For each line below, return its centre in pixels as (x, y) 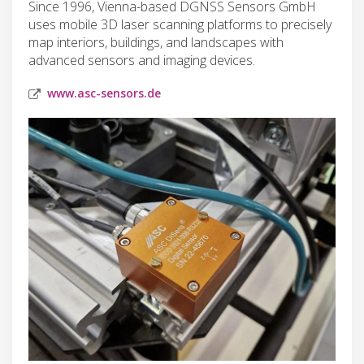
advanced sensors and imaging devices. (142, 60)
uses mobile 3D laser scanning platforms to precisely (180, 24)
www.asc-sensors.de (104, 93)
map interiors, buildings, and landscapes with (156, 42)
